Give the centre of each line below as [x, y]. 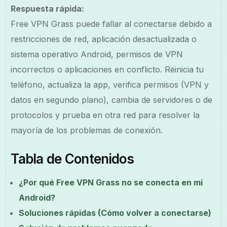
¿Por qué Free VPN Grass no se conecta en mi [111, 182]
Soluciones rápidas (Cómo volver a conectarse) [115, 213]
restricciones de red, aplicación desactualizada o [104, 39]
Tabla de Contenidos [72, 159]
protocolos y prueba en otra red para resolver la [105, 115]
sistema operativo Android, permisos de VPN [97, 54]
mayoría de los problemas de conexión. [87, 130]
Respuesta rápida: [48, 8]
